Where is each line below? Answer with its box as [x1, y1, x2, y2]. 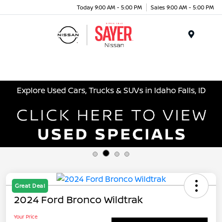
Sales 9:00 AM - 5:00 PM [151, 3, 214, 11]
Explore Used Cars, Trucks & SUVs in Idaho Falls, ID [16, 84, 206, 96]
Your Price [14, 213, 38, 220]
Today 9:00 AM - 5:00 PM [77, 3, 142, 11]
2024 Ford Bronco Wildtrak [14, 192, 143, 206]
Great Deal [15, 181, 45, 189]
